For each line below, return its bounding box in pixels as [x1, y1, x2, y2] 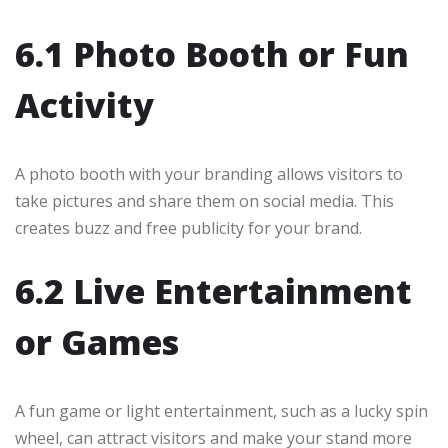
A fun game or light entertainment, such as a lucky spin [15, 400, 428, 423]
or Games [15, 319, 179, 366]
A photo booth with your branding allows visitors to [15, 163, 403, 186]
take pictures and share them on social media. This [15, 190, 394, 213]
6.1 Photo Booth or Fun [15, 31, 409, 78]
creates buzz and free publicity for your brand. [15, 217, 362, 240]
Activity [15, 82, 154, 129]
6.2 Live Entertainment [15, 268, 412, 315]
